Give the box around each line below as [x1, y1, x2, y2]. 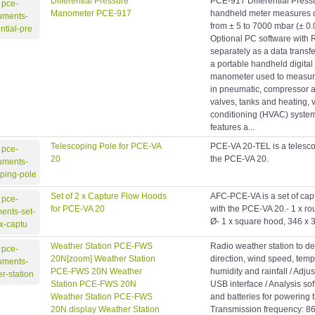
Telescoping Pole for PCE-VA [51, 141, 161, 152]
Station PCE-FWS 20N [51, 279, 136, 290]
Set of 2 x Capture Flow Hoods [51, 191, 167, 202]
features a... [210, 122, 255, 133]
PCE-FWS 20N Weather [51, 266, 142, 277]
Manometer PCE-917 [51, 8, 131, 19]
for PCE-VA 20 [51, 204, 105, 214]
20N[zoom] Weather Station [51, 254, 155, 264]
